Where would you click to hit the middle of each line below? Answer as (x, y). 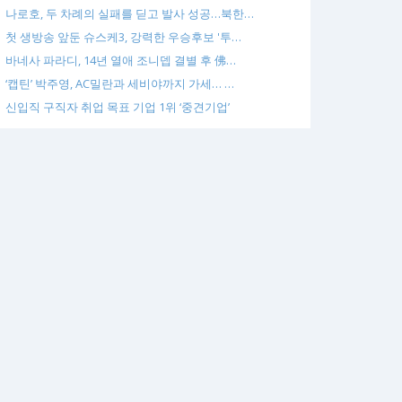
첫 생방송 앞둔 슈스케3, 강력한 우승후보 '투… (123, 37)
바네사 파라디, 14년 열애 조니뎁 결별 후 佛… (121, 60)
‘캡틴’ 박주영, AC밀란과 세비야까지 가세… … (120, 83)
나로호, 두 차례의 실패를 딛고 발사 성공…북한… (130, 13)
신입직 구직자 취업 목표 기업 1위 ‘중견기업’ (118, 107)
